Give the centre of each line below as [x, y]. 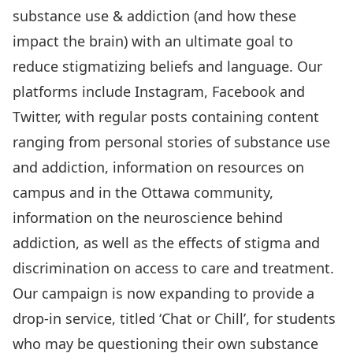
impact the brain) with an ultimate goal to [153, 41]
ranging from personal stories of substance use [171, 142]
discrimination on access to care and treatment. [173, 268]
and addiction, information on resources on [158, 167]
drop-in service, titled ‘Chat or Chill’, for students [174, 318]
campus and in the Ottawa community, [143, 192]
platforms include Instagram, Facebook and [159, 91]
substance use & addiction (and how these [154, 16]
